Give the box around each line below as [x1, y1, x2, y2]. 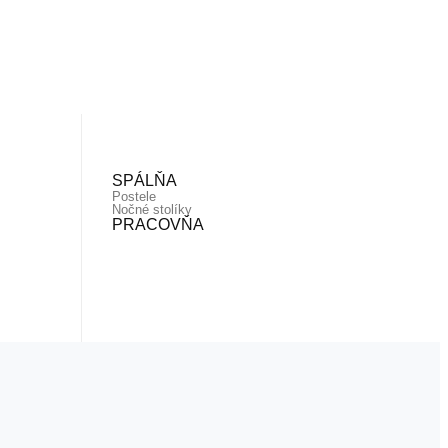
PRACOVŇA [111, 216, 204, 233]
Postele [111, 189, 156, 204]
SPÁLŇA [111, 172, 177, 189]
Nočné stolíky [111, 202, 192, 217]
